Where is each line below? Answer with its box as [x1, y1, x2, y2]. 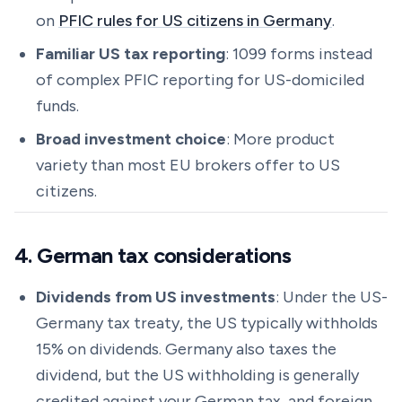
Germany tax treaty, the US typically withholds [36, 313, 378, 333]
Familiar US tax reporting [36, 44, 225, 64]
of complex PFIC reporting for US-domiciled [36, 70, 364, 90]
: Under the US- [275, 287, 388, 307]
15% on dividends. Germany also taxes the [36, 339, 336, 359]
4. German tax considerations [14, 242, 292, 268]
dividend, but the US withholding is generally [36, 365, 359, 385]
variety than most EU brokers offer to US [36, 155, 340, 175]
